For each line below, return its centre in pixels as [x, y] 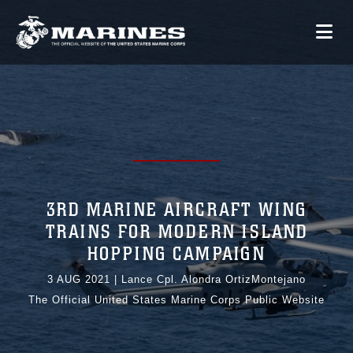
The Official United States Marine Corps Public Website [176, 300]
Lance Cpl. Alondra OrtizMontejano [214, 280]
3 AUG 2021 [79, 280]
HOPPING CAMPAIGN [176, 255]
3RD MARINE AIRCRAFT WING [176, 210]
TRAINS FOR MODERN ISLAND [176, 232]
